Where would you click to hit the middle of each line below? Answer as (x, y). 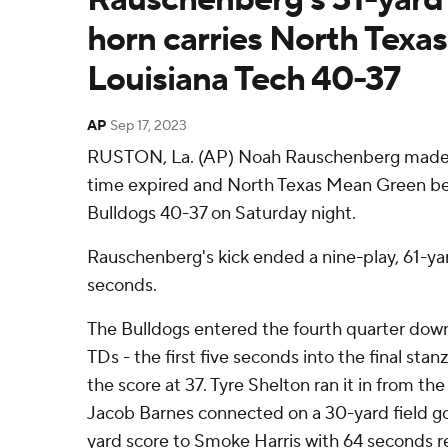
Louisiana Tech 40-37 (243, 79)
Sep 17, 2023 (148, 126)
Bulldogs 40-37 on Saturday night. (221, 213)
